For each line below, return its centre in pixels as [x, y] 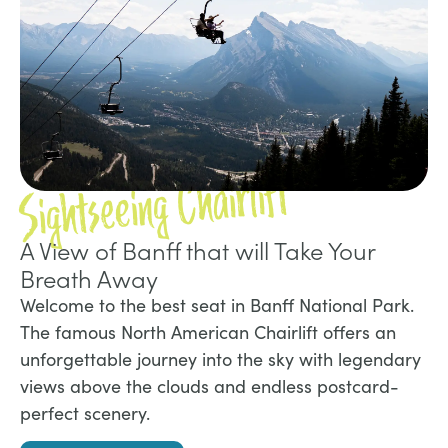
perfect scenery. [85, 412]
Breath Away [89, 277]
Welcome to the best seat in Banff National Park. [217, 304]
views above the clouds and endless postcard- [209, 385]
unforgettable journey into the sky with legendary [220, 358]
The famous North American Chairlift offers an [208, 331]
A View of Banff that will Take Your [197, 249]
